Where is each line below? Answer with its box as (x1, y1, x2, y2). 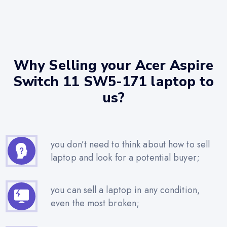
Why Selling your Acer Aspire (14, 56, 213, 75)
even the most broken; (51, 196, 140, 210)
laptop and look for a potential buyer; (51, 150, 200, 164)
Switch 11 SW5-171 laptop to (13, 72, 214, 92)
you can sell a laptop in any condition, (51, 183, 200, 197)
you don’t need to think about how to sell (51, 137, 210, 151)
